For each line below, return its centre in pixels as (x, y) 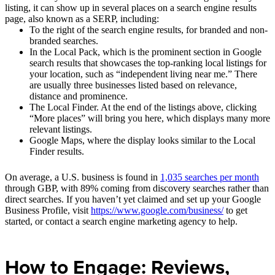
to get (235, 211)
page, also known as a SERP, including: (82, 19)
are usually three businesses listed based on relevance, (133, 85)
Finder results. (57, 152)
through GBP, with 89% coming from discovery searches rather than (137, 188)
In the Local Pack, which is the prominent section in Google (145, 52)
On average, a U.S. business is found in (83, 177)
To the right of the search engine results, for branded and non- (149, 30)
